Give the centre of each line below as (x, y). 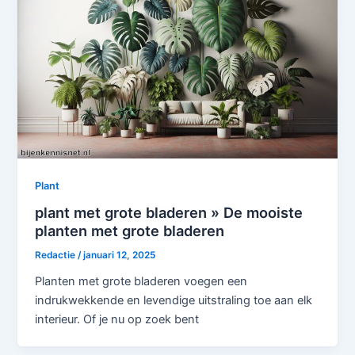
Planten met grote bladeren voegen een (141, 282)
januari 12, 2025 (120, 256)
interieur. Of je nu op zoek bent (117, 320)
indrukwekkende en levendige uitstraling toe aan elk (174, 301)
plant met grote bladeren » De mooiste (169, 213)
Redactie (57, 256)
